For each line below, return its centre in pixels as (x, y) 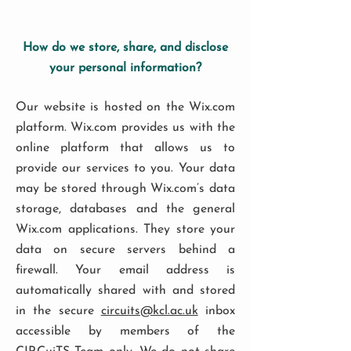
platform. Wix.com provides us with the (125, 128)
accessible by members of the (125, 331)
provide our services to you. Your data (125, 168)
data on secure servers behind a (125, 250)
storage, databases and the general (125, 209)
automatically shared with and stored (125, 291)
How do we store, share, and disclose (125, 48)
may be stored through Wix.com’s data (125, 189)
